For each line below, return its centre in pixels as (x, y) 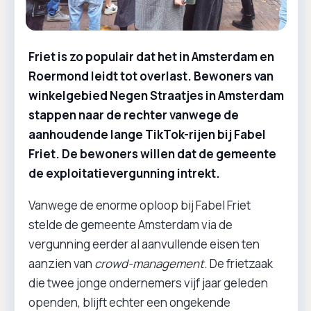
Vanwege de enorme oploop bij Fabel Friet (140, 205)
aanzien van (61, 263)
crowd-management (149, 263)
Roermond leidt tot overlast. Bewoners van (151, 76)
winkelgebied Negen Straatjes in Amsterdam (156, 95)
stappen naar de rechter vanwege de (134, 115)
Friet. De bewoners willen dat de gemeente (152, 154)
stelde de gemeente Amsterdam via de (131, 225)
